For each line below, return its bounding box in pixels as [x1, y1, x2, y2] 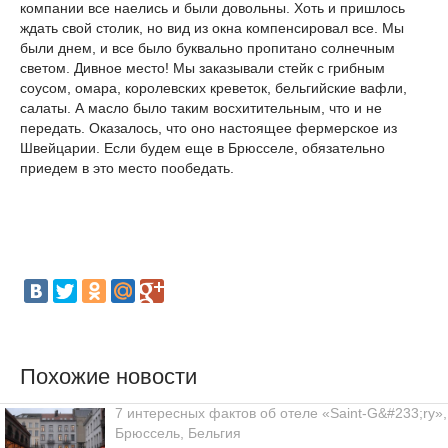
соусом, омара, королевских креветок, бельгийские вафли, [20, 80, 407, 96]
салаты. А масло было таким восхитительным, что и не [20, 100, 382, 116]
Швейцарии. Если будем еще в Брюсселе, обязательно [20, 140, 385, 156]
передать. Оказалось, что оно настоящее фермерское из [20, 120, 397, 136]
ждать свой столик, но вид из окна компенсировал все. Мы [20, 20, 404, 36]
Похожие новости [20, 364, 197, 389]
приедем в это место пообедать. [20, 160, 234, 176]
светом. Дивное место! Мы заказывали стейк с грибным [20, 60, 385, 76]
